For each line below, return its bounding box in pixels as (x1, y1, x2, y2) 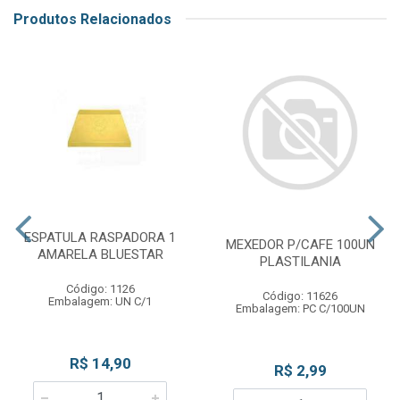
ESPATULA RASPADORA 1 (24, 229, 176, 246)
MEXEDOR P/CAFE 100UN (225, 236, 375, 253)
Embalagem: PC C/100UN (235, 301, 365, 315)
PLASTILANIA (259, 253, 341, 270)
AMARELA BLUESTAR (37, 246, 163, 262)
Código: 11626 (262, 288, 337, 303)
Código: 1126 (65, 281, 135, 296)
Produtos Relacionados (13, 10, 171, 28)
